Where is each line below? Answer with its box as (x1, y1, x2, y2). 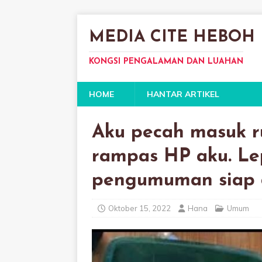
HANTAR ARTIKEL (147, 89, 219, 99)
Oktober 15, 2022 (108, 204, 171, 213)
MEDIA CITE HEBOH (89, 29, 255, 46)
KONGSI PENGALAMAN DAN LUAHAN (89, 57, 243, 66)
